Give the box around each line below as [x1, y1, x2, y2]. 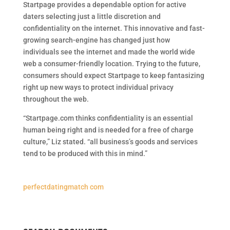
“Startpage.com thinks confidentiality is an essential [23, 114, 193, 122]
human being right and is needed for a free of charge [23, 126, 194, 134]
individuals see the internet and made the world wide [23, 48, 195, 56]
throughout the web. [23, 95, 89, 103]
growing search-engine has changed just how [23, 36, 170, 44]
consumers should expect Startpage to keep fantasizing [23, 71, 204, 80]
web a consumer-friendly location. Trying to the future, [23, 60, 200, 68]
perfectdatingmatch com [23, 183, 104, 191]
